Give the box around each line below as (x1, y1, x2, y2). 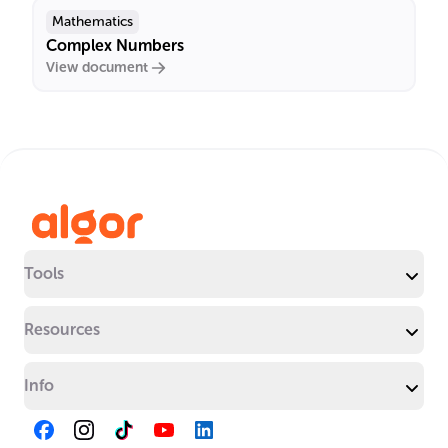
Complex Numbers (46, 36, 184, 55)
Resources (24, 320, 100, 339)
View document (46, 59, 148, 76)
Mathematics (52, 13, 133, 30)
